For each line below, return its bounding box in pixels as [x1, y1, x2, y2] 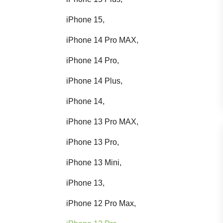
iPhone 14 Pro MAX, [66, 35, 138, 44]
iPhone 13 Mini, [66, 158, 121, 167]
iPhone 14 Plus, [66, 76, 122, 85]
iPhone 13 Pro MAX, [66, 117, 138, 126]
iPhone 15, [66, 15, 105, 24]
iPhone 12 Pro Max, [66, 199, 136, 208]
